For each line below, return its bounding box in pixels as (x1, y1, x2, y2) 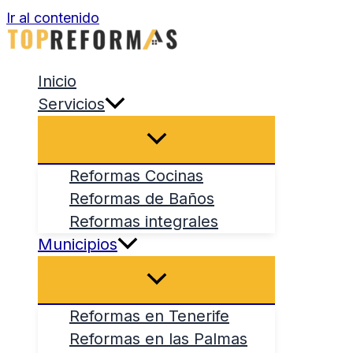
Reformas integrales (69, 212, 218, 231)
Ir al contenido (6, 9, 99, 26)
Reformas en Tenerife (69, 307, 229, 325)
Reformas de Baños (69, 189, 214, 208)
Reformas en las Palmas (69, 329, 247, 348)
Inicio (38, 72, 76, 91)
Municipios (38, 235, 117, 254)
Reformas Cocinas (69, 166, 203, 185)
